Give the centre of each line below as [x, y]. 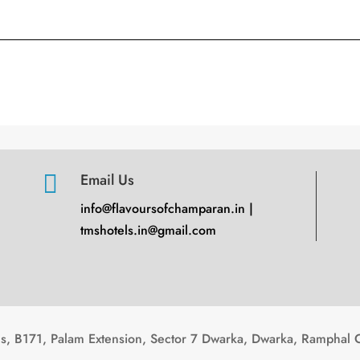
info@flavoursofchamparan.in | [167, 209]
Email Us [108, 180]
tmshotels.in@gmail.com [149, 231]
